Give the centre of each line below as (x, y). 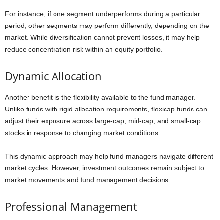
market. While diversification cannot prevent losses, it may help (102, 37)
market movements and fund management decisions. (88, 179)
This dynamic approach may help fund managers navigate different (109, 156)
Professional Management (71, 206)
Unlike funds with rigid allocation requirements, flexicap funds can (106, 109)
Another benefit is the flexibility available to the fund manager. (100, 97)
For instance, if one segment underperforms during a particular (103, 14)
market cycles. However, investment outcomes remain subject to (105, 168)
